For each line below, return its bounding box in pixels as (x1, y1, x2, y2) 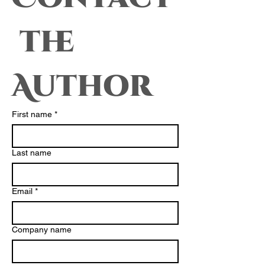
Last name (12, 148, 51, 157)
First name (12, 109, 52, 119)
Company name (12, 225, 72, 234)
